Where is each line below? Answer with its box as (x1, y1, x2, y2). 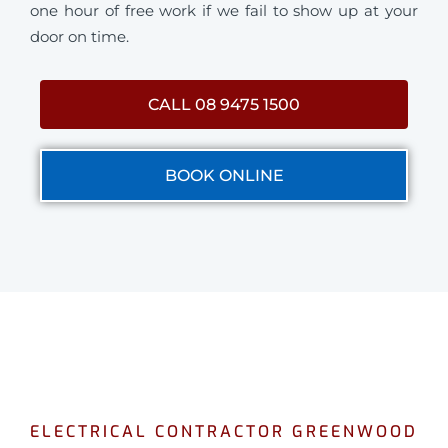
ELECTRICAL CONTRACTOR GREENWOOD (30, 420, 418, 442)
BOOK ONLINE (164, 165, 284, 185)
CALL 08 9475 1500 (148, 94, 300, 114)
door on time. (30, 26, 129, 46)
